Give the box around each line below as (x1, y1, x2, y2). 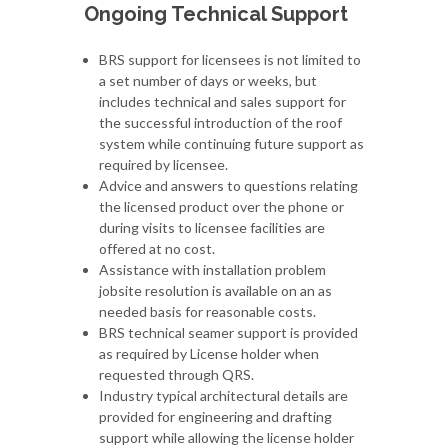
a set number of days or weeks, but (99, 72, 317, 89)
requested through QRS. (99, 366, 254, 383)
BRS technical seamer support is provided (99, 324, 358, 341)
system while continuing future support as (99, 135, 364, 152)
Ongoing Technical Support (84, 2, 348, 26)
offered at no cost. (99, 240, 215, 257)
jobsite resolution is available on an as (99, 282, 332, 299)
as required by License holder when (99, 345, 319, 362)
